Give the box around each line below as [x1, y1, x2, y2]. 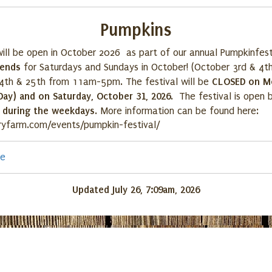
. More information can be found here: [95, 106, 259, 117]
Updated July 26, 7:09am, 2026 [72, 184, 200, 195]
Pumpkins [100, 20, 172, 40]
